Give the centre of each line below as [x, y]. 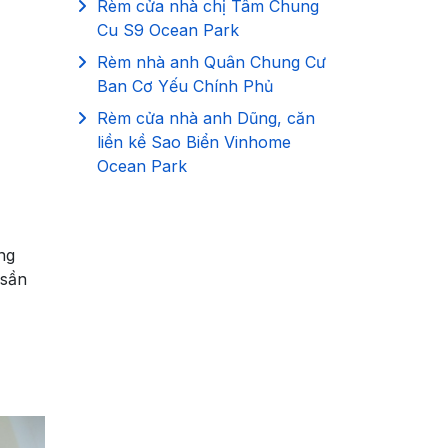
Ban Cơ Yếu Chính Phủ [185, 85]
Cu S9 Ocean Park [168, 29]
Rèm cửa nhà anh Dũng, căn [206, 117]
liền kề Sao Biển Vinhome [194, 141]
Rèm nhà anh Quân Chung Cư [211, 61]
